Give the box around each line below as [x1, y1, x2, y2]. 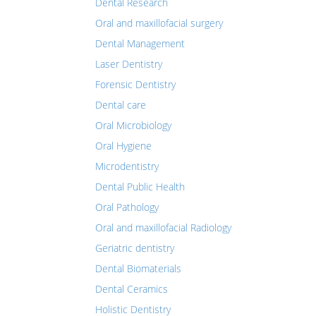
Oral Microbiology [95, 119, 171, 132]
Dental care [95, 98, 146, 111]
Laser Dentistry [95, 57, 162, 71]
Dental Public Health [95, 180, 185, 193]
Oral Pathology [95, 200, 159, 214]
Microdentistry [95, 159, 159, 173]
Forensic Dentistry [95, 78, 176, 91]
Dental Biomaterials [95, 262, 181, 275]
